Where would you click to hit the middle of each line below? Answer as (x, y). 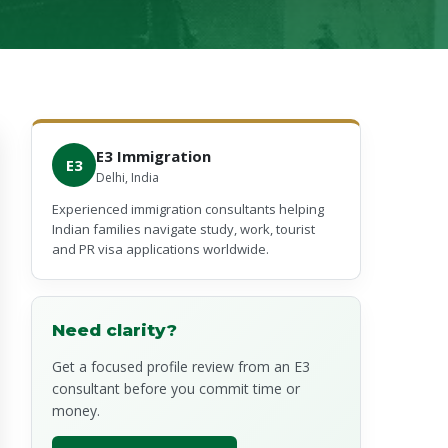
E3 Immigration (153, 155)
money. (76, 410)
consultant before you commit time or (176, 388)
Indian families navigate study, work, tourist (183, 229)
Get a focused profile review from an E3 (181, 366)
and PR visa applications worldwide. (160, 249)
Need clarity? (114, 330)
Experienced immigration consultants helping (188, 209)
